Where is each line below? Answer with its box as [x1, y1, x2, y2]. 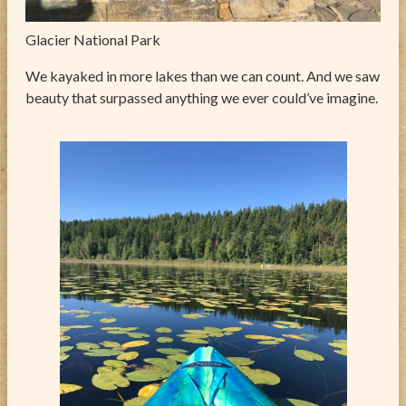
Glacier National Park [25, 30, 160, 48]
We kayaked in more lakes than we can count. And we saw [25, 66, 380, 84]
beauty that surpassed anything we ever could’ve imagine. [25, 88, 378, 106]
